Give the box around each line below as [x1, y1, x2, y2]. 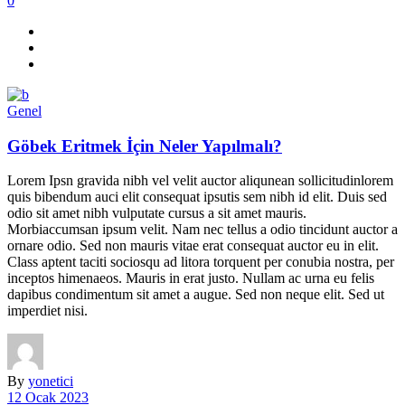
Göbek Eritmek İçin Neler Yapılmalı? [7, 136, 282, 155]
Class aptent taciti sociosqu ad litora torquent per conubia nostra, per [7, 254, 394, 270]
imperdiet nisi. [7, 303, 88, 319]
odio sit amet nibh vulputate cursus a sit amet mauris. [7, 205, 306, 221]
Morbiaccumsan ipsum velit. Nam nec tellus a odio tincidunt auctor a [7, 221, 398, 238]
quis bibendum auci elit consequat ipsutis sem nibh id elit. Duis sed [7, 189, 387, 205]
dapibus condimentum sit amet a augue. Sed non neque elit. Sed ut [7, 287, 384, 303]
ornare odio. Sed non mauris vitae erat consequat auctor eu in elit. [7, 238, 379, 254]
